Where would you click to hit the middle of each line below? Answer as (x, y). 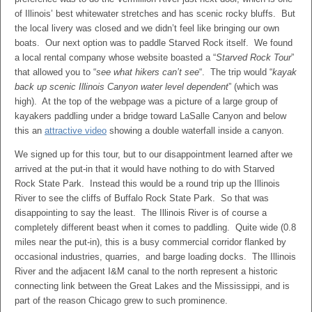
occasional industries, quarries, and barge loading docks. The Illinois (155, 257)
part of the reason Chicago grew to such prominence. (121, 301)
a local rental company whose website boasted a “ (115, 57)
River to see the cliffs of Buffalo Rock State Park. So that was (142, 198)
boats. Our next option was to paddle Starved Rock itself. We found (154, 43)
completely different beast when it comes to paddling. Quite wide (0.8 (155, 227)
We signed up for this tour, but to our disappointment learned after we (154, 154)
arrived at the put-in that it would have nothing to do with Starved (145, 169)
